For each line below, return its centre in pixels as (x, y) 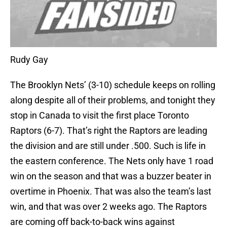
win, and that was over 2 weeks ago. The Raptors (108, 207)
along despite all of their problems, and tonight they (113, 100)
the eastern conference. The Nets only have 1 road (112, 161)
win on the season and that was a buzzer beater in (111, 176)
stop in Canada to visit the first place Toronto (100, 116)
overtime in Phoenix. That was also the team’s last (111, 192)
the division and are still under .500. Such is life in (108, 146)
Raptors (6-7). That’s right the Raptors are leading (109, 131)
